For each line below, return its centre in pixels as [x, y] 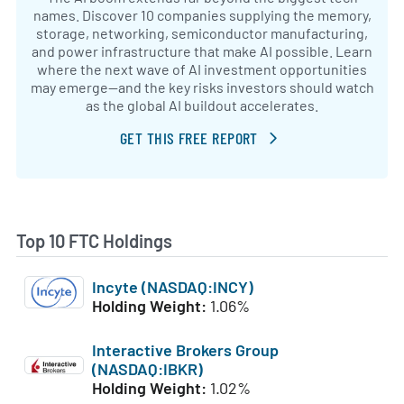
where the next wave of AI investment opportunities [202, 69]
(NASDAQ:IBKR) [147, 369]
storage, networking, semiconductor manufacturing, [202, 33]
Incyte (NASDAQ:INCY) [172, 286]
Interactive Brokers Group [185, 350]
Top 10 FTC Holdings [94, 241]
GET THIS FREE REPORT [188, 138]
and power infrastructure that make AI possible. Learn [202, 51]
